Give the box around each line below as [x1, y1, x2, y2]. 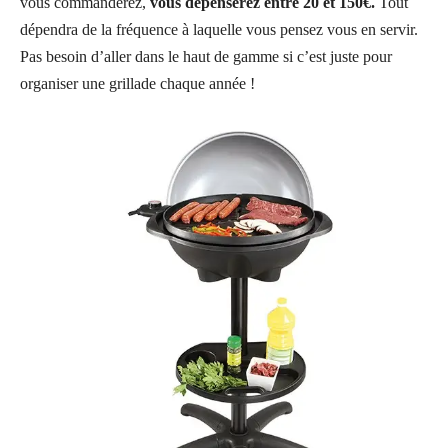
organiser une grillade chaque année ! [20, 74, 255, 92]
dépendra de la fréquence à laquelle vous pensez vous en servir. [20, 20, 418, 38]
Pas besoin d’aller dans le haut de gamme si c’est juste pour [20, 47, 392, 65]
